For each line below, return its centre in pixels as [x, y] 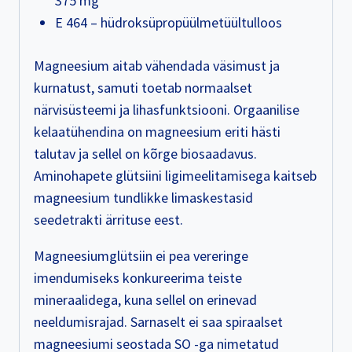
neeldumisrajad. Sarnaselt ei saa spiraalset [158, 322]
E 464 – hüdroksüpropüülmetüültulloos [169, 23]
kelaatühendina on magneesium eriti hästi [157, 132]
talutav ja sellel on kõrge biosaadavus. [145, 154]
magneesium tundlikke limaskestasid [143, 198]
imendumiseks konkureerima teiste [138, 278]
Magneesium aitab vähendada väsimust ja [157, 66]
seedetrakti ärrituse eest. [108, 220]
